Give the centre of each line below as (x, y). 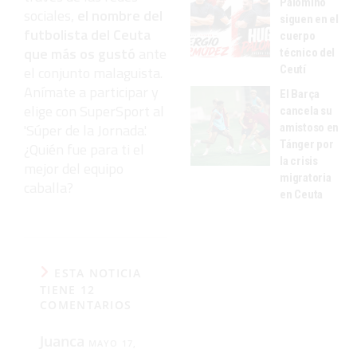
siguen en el (309, 19)
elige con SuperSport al (94, 111)
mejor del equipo (74, 168)
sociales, (51, 15)
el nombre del (120, 15)
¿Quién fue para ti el (84, 149)
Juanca (64, 341)
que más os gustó (80, 53)
